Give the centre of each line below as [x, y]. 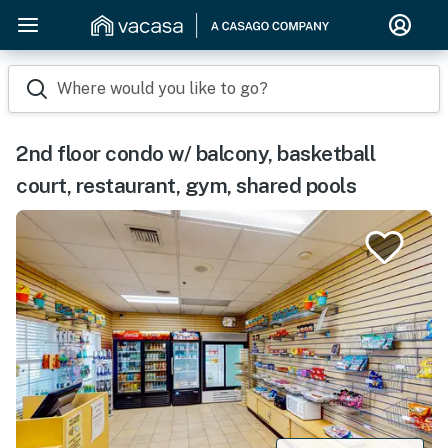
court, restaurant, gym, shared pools [186, 185]
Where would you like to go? [162, 88]
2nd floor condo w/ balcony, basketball [195, 153]
